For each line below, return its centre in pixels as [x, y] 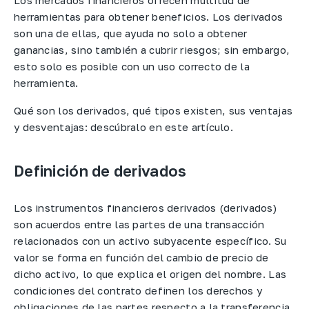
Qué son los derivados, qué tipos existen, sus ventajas [153, 111]
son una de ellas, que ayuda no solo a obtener [131, 33]
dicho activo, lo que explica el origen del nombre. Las [150, 274]
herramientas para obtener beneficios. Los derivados [149, 16]
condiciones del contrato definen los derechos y [138, 291]
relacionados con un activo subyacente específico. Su [150, 241]
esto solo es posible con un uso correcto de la [132, 66]
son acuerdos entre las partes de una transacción [139, 225]
